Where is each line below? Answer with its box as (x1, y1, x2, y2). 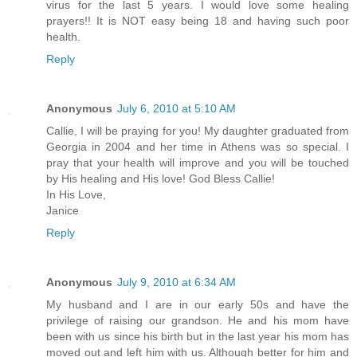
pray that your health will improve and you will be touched (46, 155, 349, 169)
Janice (46, 203, 79, 217)
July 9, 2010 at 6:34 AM (117, 275, 236, 288)
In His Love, (46, 187, 106, 201)
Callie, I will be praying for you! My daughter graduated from (46, 124, 349, 137)
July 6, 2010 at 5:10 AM (117, 101, 236, 115)
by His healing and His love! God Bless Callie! (46, 171, 275, 185)
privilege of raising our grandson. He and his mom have (46, 313, 349, 327)
